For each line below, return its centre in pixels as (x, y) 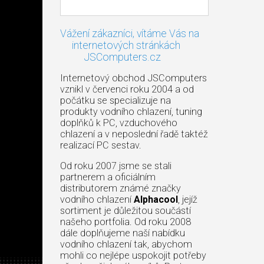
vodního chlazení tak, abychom (126, 244)
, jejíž (188, 199)
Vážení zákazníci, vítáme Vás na (130, 33)
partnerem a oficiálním (108, 177)
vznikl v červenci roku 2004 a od (127, 89)
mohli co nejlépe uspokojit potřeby (133, 255)
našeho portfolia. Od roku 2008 (126, 222)
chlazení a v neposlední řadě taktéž (134, 134)
